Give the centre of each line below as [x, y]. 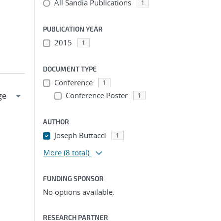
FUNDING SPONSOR [73, 178]
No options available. [79, 192]
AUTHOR [56, 122]
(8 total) [76, 152]
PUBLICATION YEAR [73, 29]
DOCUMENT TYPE [70, 69]
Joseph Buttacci [80, 135]
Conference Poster [96, 95]
